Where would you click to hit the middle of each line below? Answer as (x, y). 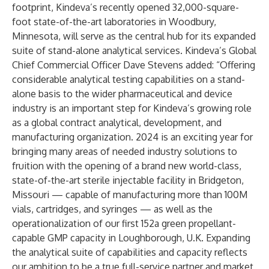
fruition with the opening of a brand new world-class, (127, 166)
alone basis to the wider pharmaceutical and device (122, 94)
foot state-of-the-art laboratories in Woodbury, (114, 22)
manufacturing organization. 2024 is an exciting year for (132, 137)
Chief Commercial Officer (68, 65)
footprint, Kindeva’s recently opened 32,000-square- (125, 7)
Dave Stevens (153, 65)
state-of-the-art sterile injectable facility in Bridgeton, (128, 180)
